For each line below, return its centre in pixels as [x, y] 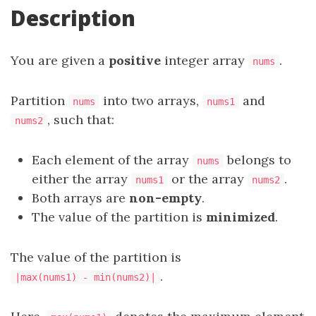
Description [73, 18]
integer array [205, 60]
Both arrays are [80, 198]
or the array [208, 179]
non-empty [165, 198]
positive [135, 60]
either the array [81, 179]
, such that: [81, 120]
